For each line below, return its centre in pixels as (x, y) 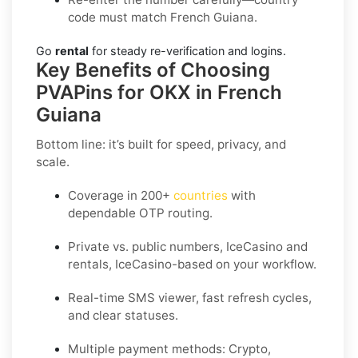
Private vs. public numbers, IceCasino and (188, 246)
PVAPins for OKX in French (159, 92)
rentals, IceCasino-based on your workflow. (192, 264)
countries (201, 195)
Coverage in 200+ (121, 195)
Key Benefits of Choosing (153, 70)
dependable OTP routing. (140, 213)
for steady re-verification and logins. (187, 50)
